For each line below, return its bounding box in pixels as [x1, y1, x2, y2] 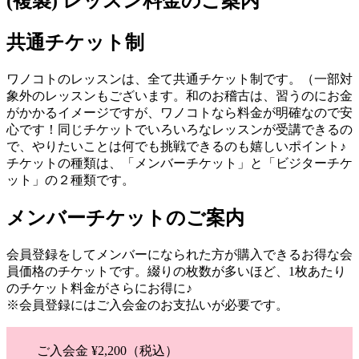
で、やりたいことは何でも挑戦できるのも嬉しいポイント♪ [6, 139, 346, 153]
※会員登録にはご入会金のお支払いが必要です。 [6, 297, 288, 312]
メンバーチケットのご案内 [6, 207, 244, 228]
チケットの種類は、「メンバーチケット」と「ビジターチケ [6, 155, 353, 170]
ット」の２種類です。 [6, 172, 135, 187]
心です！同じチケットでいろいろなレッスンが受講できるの [6, 122, 353, 136]
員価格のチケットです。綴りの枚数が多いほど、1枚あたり [6, 264, 346, 278]
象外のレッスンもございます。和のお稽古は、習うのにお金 [6, 88, 353, 103]
